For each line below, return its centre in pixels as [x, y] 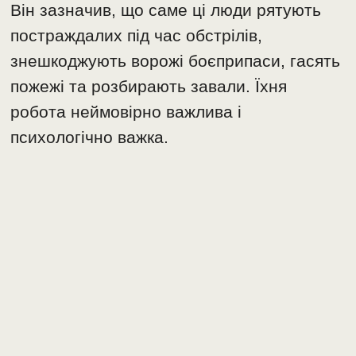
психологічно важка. [90, 137]
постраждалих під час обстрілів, [137, 35]
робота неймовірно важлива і [126, 111]
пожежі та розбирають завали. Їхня [149, 86]
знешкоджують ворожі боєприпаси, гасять [176, 60]
